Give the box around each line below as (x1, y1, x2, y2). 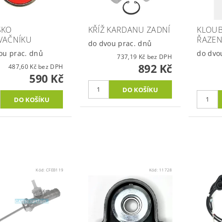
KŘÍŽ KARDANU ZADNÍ (88, 24, 170, 35)
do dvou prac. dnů (88, 38, 152, 48)
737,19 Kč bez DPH (147, 52, 172, 61)
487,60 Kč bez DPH (38, 62, 63, 71)
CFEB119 (46, 166, 64, 172)
